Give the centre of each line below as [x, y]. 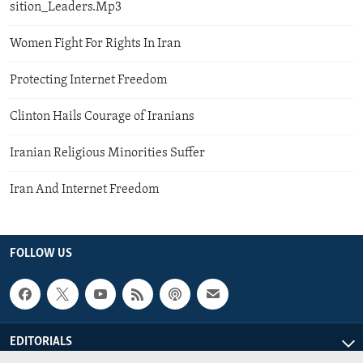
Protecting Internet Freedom [88, 80]
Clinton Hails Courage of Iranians [102, 116]
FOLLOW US [41, 253]
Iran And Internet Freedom [84, 189]
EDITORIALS [41, 342]
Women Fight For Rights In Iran [95, 43]
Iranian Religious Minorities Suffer [107, 153]
